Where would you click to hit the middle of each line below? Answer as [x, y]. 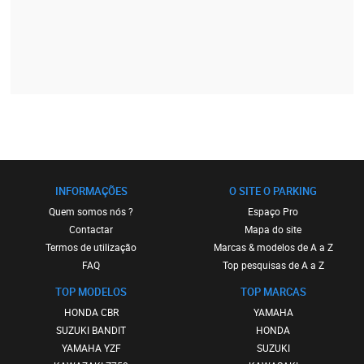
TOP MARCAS [273, 292]
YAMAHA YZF [91, 348]
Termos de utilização [91, 247]
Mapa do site [273, 229]
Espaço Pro [273, 211]
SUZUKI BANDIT [91, 330]
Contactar [91, 229]
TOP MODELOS [91, 292]
